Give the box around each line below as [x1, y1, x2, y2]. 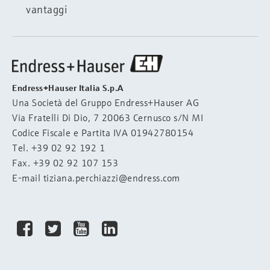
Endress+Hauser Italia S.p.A [12, 83, 124, 93]
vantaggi [26, 2, 67, 16]
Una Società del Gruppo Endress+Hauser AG [12, 96, 199, 108]
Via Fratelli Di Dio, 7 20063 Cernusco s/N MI [12, 111, 203, 124]
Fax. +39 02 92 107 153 [12, 157, 118, 169]
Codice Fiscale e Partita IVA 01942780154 [12, 127, 193, 139]
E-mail [12, 172, 43, 184]
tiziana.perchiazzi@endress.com [43, 172, 183, 184]
